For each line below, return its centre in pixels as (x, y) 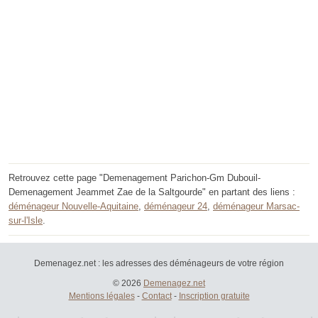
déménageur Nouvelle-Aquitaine (73, 207)
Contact (157, 296)
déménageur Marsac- (256, 207)
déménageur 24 (176, 207)
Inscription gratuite (214, 296)
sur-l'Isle (26, 221)
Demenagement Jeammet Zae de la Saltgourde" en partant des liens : (152, 192)
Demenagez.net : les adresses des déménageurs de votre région (159, 264)
